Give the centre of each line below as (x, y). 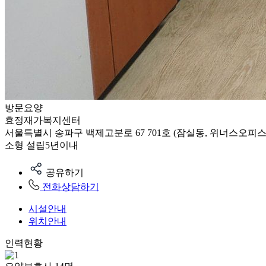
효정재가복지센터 (43, 120)
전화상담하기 (71, 187)
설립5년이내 (52, 145)
